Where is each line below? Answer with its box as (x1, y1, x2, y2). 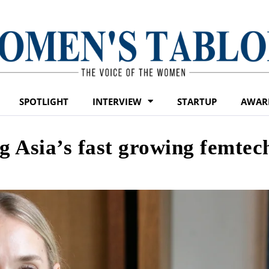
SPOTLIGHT (19, 95, 68, 107)
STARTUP (177, 95, 217, 107)
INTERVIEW (92, 95, 142, 107)
